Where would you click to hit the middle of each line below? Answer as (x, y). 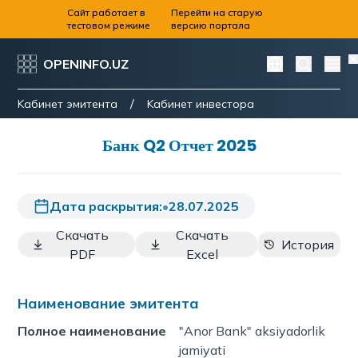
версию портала (211, 25)
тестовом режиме (109, 25)
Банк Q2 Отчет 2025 (179, 145)
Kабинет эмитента (68, 104)
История (308, 245)
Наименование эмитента (109, 303)
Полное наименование (92, 331)
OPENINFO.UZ (86, 64)
